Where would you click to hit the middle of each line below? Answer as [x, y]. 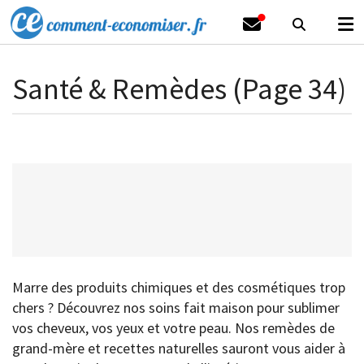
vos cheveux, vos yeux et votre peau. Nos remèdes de [173, 328]
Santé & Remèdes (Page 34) [179, 89]
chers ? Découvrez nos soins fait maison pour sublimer [176, 308]
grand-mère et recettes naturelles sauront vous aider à [179, 348]
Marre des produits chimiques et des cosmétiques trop [179, 287]
